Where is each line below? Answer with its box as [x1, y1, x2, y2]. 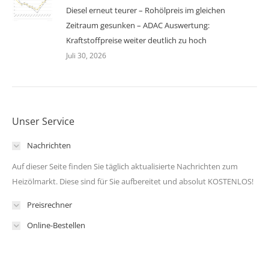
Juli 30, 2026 [66, 50, 106, 61]
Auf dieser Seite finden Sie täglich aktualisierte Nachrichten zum [12, 161, 238, 172]
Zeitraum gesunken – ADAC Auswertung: [66, 20, 210, 31]
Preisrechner [27, 199, 72, 211]
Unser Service [12, 115, 74, 128]
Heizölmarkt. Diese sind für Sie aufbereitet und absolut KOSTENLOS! [12, 176, 253, 187]
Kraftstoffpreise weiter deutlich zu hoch [66, 35, 207, 46]
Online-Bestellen [27, 220, 85, 231]
